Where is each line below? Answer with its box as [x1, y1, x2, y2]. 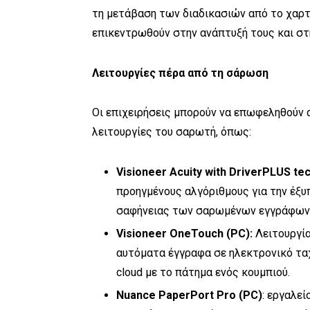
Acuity [170, 165, 202, 179]
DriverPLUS [229, 165, 291, 179]
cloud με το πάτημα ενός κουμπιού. [116, 266, 290, 280]
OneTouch [170, 227, 224, 241]
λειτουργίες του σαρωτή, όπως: [92, 125, 251, 139]
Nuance [116, 289, 156, 302]
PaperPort [158, 289, 214, 302]
